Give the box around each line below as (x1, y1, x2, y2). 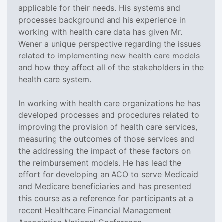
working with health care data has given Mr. (18, 26, 182, 37)
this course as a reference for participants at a (18, 193, 193, 203)
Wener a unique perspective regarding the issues (18, 38, 201, 49)
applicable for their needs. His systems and (18, 2, 180, 13)
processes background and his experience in (18, 14, 186, 25)
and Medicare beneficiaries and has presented (18, 181, 191, 191)
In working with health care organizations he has (18, 98, 200, 108)
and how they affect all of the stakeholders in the (18, 62, 204, 72)
